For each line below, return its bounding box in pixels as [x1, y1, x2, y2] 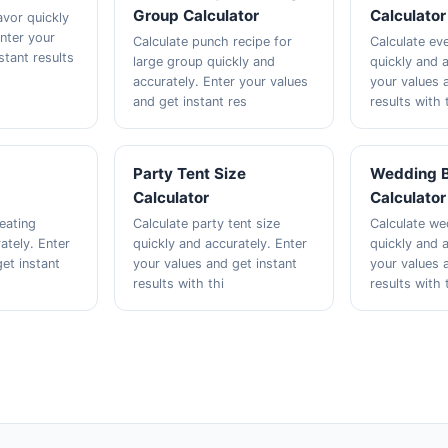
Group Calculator [132, 6, 259, 25]
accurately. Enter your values [132, 74, 308, 89]
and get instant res [132, 94, 247, 109]
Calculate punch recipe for [132, 34, 292, 49]
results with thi [132, 276, 224, 291]
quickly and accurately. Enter [132, 236, 307, 251]
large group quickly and [132, 54, 275, 69]
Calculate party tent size [132, 216, 280, 231]
